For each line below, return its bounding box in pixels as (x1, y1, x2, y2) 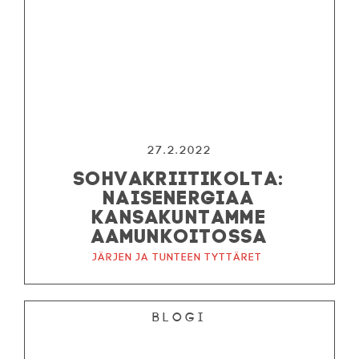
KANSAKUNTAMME (92, 204, 267, 224)
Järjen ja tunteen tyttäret (91, 251, 262, 264)
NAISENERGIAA (103, 185, 256, 205)
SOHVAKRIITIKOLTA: (74, 166, 285, 186)
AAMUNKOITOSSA (91, 224, 268, 244)
